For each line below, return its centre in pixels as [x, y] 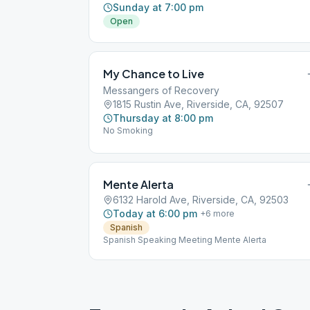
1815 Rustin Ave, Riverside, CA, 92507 [198, 104]
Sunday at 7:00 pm [158, 7]
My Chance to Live [154, 74]
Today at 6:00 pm [155, 213]
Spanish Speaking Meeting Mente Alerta [185, 240]
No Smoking [128, 130]
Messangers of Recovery [161, 90]
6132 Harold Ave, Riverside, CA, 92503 [201, 200]
